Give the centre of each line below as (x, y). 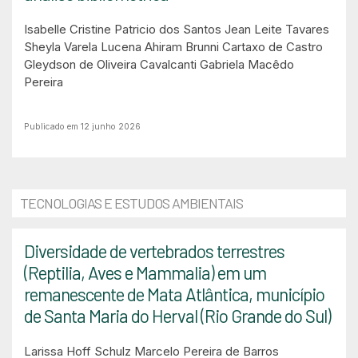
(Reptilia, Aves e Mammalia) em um (145, 272)
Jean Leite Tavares (277, 29)
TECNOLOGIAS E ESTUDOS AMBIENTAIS (131, 203)
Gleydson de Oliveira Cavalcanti (110, 64)
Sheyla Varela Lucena (83, 47)
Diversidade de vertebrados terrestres (154, 251)
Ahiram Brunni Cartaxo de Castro (234, 47)
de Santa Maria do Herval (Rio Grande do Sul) (177, 316)
